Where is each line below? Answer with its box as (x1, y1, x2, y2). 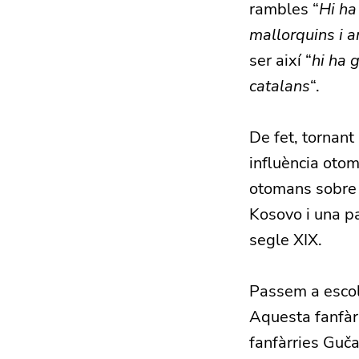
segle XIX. (248, 229, 322, 251)
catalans (248, 75, 310, 97)
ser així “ (248, 50, 312, 71)
